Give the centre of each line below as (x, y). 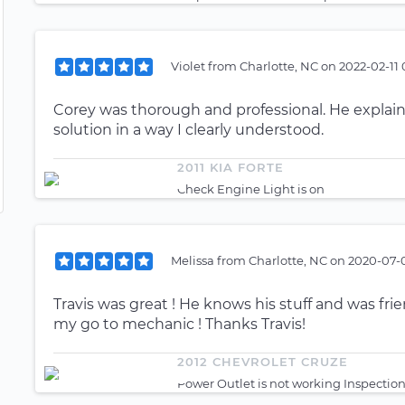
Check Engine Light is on (251, 189)
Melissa (194, 260)
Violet (189, 66)
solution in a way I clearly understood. (188, 130)
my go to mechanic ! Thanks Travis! (179, 324)
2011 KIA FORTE (231, 167)
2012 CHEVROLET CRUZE (263, 362)
